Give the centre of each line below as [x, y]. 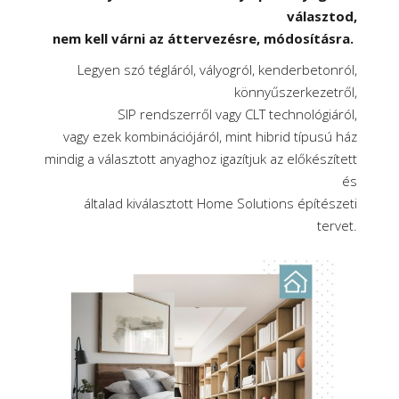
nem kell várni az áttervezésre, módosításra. [205, 38]
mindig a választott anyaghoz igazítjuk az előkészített [201, 159]
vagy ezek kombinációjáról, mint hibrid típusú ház [210, 136]
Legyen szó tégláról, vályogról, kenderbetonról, [217, 69]
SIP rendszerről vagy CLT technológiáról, [237, 114]
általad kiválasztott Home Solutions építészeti [220, 203]
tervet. [337, 225]
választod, [322, 16]
